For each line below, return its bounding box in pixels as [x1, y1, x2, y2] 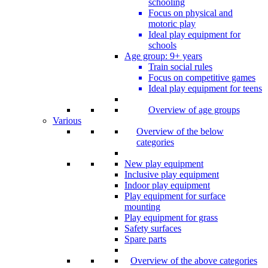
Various [53, 115, 81, 126]
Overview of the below [136, 126, 224, 137]
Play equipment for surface [124, 191, 226, 202]
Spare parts [124, 234, 166, 245]
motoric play [148, 19, 196, 29]
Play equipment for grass [124, 212, 218, 223]
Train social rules [148, 62, 212, 72]
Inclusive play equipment [124, 169, 219, 180]
